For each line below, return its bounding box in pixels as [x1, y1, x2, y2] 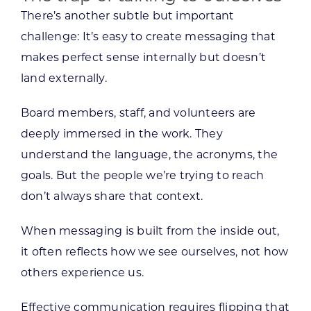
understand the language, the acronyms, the [20, 147, 278, 161]
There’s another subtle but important [20, 8, 235, 22]
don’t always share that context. [20, 189, 203, 203]
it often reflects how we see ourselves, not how [20, 244, 289, 258]
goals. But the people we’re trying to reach [20, 168, 264, 182]
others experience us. [20, 265, 144, 279]
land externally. [20, 71, 107, 85]
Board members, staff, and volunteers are [20, 106, 256, 119]
